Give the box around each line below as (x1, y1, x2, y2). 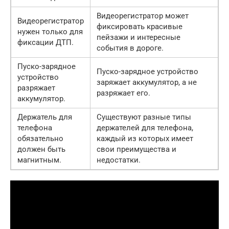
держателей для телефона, (97, 123, 193, 133)
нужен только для (17, 27, 83, 37)
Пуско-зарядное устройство (97, 67, 198, 77)
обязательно (17, 134, 63, 144)
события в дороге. (97, 43, 164, 53)
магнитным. (17, 155, 61, 165)
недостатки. (97, 155, 141, 165)
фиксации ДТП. (17, 38, 74, 48)
